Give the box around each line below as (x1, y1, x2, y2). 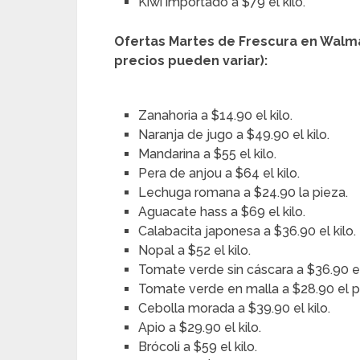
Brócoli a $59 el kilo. (138, 339, 258, 355)
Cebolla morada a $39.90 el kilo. (138, 301, 331, 317)
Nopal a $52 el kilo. (138, 243, 252, 259)
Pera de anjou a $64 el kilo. (138, 166, 301, 182)
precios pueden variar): (114, 53, 268, 69)
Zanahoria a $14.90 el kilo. (138, 108, 293, 124)
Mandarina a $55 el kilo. (138, 146, 277, 162)
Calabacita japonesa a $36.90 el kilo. (138, 223, 357, 239)
